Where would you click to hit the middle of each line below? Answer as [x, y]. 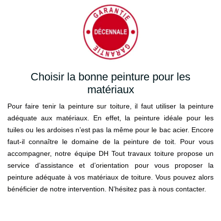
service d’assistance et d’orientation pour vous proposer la [110, 166]
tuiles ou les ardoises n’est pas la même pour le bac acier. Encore [110, 130]
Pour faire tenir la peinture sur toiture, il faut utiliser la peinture [110, 106]
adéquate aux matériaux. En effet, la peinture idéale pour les [110, 118]
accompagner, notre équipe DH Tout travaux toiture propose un [110, 154]
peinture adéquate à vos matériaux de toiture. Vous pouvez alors [110, 177]
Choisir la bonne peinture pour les [110, 77]
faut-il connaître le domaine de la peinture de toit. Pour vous [110, 142]
